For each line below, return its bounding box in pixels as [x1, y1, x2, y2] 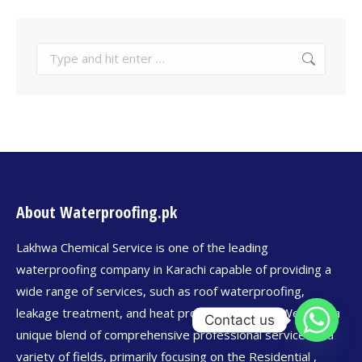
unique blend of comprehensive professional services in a [16, 326, 334, 343]
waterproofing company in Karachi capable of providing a [16, 260, 331, 277]
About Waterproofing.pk [16, 200, 177, 223]
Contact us [204, 311, 275, 328]
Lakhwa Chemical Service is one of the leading [16, 238, 268, 255]
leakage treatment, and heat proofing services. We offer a [16, 304, 340, 321]
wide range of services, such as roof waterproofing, [16, 282, 305, 299]
